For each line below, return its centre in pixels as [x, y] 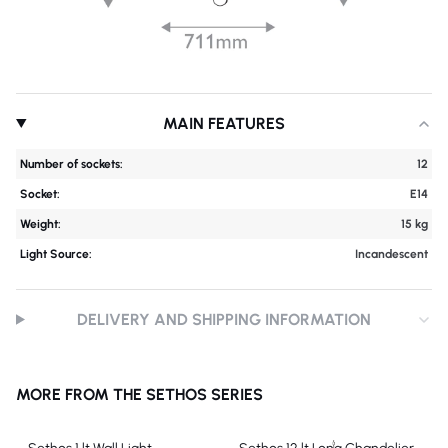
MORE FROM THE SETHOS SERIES [139, 394]
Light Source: [56, 254]
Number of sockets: [71, 164]
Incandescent [391, 254]
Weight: [40, 224]
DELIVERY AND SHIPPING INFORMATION [224, 319]
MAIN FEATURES [224, 123]
